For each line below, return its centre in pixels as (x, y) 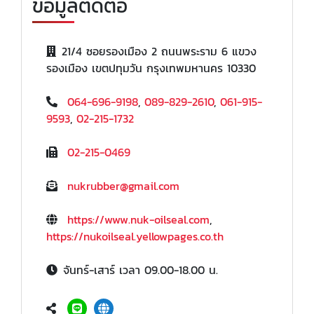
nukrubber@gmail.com (123, 185)
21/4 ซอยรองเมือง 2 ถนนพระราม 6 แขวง (159, 51)
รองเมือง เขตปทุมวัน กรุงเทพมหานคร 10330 (151, 68)
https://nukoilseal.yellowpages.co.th (135, 236)
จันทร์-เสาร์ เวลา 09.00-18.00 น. (141, 269)
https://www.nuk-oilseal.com (138, 219)
